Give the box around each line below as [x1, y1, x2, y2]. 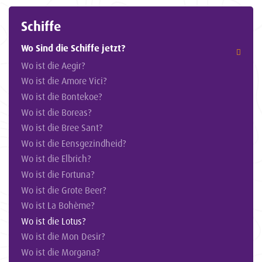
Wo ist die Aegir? [21, 59, 85, 71]
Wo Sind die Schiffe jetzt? [21, 42, 125, 54]
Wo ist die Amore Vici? [21, 75, 107, 87]
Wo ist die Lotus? [21, 215, 86, 227]
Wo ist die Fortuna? [21, 168, 95, 180]
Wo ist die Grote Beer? [21, 184, 106, 196]
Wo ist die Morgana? [21, 246, 100, 258]
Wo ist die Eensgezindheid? [21, 137, 126, 149]
